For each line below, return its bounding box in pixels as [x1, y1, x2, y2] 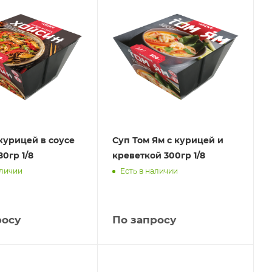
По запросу [112, 213, 177, 226]
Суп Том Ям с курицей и [112, 134, 224, 146]
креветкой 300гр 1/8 [112, 149, 206, 161]
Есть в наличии [120, 166, 178, 176]
